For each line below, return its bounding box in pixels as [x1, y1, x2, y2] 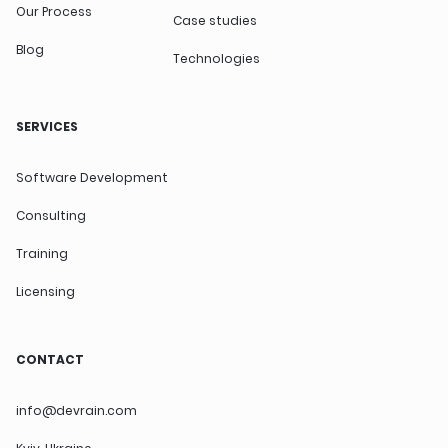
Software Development [16, 168, 168, 186]
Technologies [172, 49, 260, 67]
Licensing [16, 282, 75, 300]
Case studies [172, 11, 257, 29]
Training [16, 244, 68, 262]
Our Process [16, 2, 92, 20]
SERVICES [16, 117, 78, 135]
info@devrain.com [16, 401, 137, 419]
